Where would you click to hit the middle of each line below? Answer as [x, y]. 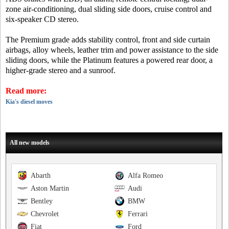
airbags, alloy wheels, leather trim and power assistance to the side [112, 50]
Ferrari [138, 214]
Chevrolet [45, 214]
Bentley [42, 201]
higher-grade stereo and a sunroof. [61, 70]
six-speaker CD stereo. [42, 19]
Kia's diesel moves [29, 102]
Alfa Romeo [145, 176]
